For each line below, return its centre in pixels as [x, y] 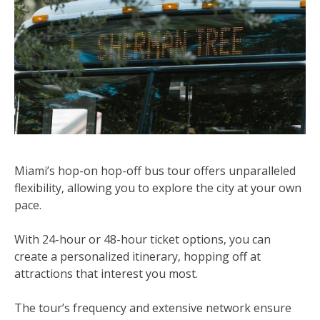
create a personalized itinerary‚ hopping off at [137, 256]
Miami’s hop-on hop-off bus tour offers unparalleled [155, 171]
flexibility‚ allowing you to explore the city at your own [158, 188]
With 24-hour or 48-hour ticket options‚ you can [142, 239]
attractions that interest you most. [106, 274]
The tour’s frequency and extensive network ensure [153, 308]
